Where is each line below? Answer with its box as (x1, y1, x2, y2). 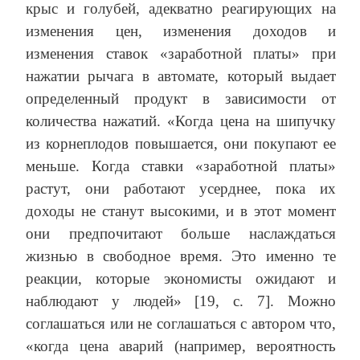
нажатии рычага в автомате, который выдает (26, 67, 336, 85)
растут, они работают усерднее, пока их (26, 180, 336, 198)
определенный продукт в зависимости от (26, 90, 336, 108)
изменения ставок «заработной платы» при (26, 45, 336, 63)
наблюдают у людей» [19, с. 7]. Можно (26, 292, 336, 310)
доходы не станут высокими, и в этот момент (26, 202, 336, 220)
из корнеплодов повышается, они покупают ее (26, 135, 336, 153)
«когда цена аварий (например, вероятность (26, 337, 336, 355)
